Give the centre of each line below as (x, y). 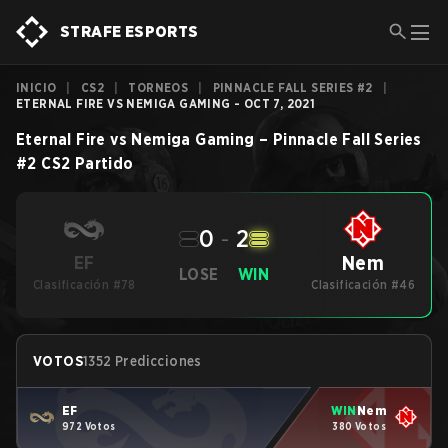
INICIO (36, 87)
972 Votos (89, 425)
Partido (104, 163)
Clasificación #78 (84, 284)
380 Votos (359, 425)
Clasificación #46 (363, 284)
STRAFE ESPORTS (129, 31)
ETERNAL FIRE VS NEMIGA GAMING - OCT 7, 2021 (166, 103)
